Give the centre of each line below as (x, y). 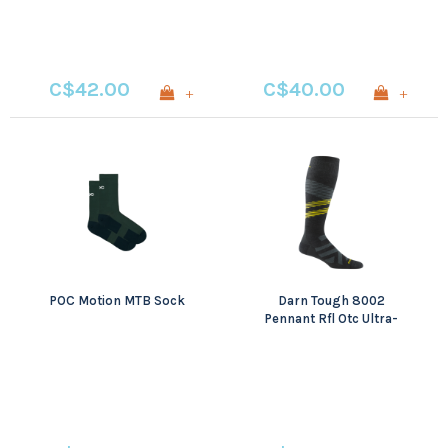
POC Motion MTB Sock (117, 300)
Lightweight (331, 336)
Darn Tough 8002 (331, 300)
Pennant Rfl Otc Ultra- (331, 318)
